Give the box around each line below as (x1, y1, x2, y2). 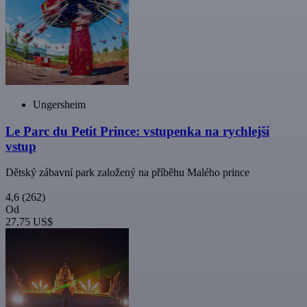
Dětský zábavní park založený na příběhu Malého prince (5, 167, 249, 179)
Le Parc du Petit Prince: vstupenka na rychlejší (5, 123, 269, 138)
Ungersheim (33, 98, 86, 110)
